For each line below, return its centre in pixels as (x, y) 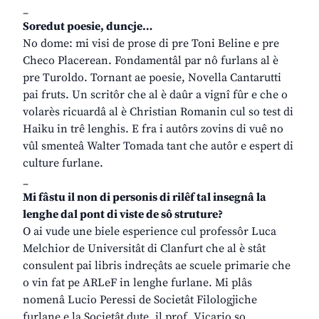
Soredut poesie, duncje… (88, 27)
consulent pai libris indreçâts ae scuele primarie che (157, 266)
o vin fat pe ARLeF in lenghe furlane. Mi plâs (137, 283)
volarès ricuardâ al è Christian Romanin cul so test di (158, 112)
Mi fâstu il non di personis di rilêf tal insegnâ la (145, 198)
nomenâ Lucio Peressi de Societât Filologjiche (140, 300)
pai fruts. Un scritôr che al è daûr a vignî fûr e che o (155, 95)
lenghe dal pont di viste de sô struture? (123, 215)
